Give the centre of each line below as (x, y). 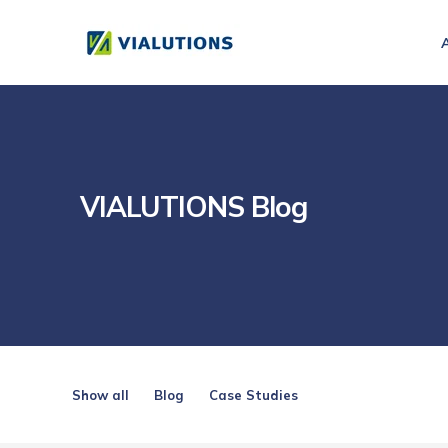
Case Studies (253, 395)
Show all (100, 395)
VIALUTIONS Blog (197, 206)
